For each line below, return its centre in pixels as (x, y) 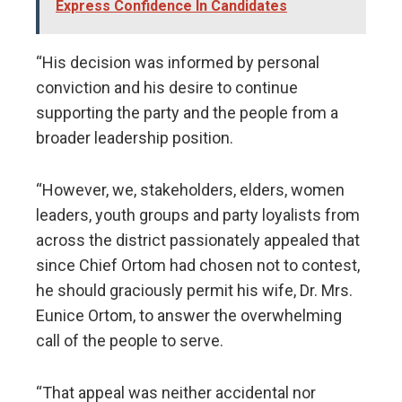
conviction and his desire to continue (167, 88)
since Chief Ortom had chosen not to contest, (198, 266)
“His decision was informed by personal (178, 63)
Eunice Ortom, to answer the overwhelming (189, 316)
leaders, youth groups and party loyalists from (198, 215)
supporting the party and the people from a (187, 113)
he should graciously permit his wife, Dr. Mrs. (194, 291)
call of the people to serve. (130, 341)
